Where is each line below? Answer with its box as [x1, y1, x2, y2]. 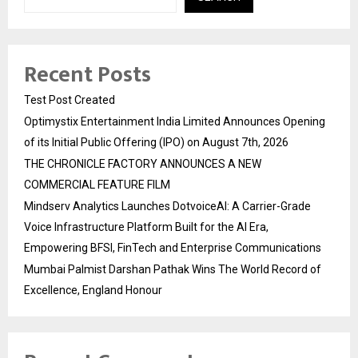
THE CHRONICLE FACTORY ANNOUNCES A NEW [24, 157, 261, 171]
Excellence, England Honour [24, 284, 162, 297]
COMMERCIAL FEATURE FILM [24, 178, 170, 192]
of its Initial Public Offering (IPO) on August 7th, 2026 [24, 136, 288, 149]
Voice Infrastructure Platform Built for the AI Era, [24, 221, 268, 234]
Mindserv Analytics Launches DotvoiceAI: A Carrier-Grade [24, 200, 311, 213]
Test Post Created [24, 93, 115, 107]
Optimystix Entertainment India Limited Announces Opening [24, 115, 325, 129]
